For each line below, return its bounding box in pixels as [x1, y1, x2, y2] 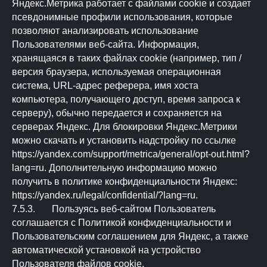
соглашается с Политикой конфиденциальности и [12, 218, 231, 228]
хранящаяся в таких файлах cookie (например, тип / [12, 53, 241, 63]
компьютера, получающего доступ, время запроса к [12, 94, 240, 104]
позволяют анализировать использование [12, 26, 198, 36]
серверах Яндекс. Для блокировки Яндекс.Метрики [12, 122, 237, 132]
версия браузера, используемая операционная [12, 67, 221, 77]
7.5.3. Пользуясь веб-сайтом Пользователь [12, 204, 216, 214]
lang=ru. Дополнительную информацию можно [12, 163, 217, 173]
